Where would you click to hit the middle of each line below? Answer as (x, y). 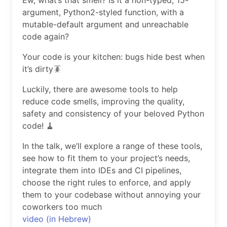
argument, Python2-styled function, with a (103, 12)
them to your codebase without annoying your (111, 195)
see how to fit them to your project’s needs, (106, 158)
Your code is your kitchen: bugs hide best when (113, 57)
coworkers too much (62, 207)
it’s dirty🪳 (42, 69)
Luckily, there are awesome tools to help (100, 89)
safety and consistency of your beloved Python (113, 114)
